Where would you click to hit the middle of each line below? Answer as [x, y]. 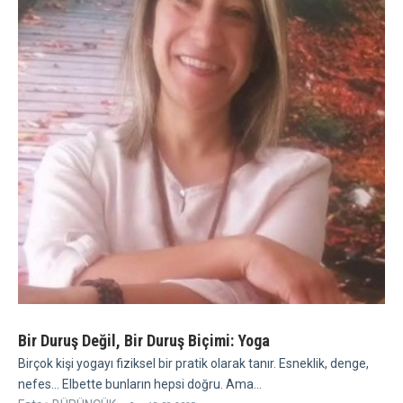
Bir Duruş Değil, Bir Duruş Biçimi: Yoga [144, 340]
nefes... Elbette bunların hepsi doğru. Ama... [140, 384]
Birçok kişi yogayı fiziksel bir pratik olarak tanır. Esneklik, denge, [193, 363]
